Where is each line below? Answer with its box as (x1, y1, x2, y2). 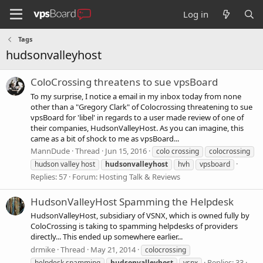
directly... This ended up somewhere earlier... (31, 231, 183, 242)
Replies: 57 (31, 171, 67, 182)
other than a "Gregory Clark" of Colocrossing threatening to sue (31, 101, 252, 112)
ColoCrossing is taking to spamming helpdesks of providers (31, 221, 238, 232)
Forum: (72, 171, 99, 182)
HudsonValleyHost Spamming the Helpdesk (31, 195, 234, 209)
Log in (183, 8, 209, 20)
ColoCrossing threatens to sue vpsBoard (31, 75, 218, 89)
